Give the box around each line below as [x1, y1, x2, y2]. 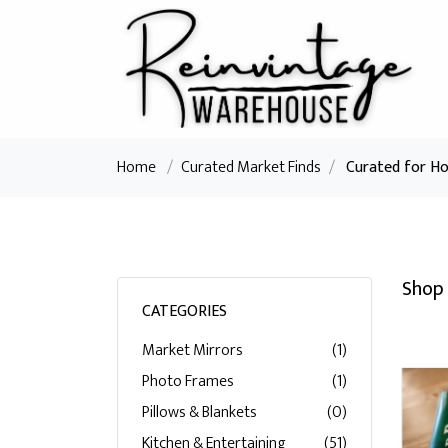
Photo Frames [142, 368, 234, 395]
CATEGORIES [142, 298, 227, 325]
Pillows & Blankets [142, 399, 257, 426]
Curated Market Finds [181, 154, 321, 181]
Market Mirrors [142, 337, 243, 364]
